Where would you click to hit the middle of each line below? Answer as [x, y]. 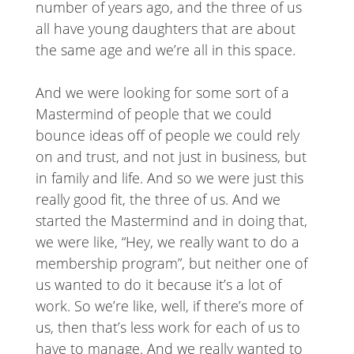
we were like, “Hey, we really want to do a [167, 242]
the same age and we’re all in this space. [165, 50]
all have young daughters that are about [165, 29]
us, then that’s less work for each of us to [168, 328]
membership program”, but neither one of [171, 264]
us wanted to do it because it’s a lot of [158, 285]
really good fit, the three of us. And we [158, 200]
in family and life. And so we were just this [169, 178]
